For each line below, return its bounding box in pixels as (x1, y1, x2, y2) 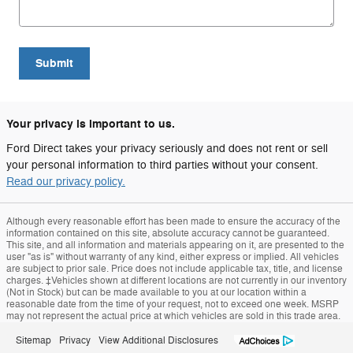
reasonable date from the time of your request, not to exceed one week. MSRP (6, 298, 339, 311)
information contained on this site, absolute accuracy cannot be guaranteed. (6, 227, 329, 240)
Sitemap (16, 335, 51, 347)
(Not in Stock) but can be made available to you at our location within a (6, 286, 307, 299)
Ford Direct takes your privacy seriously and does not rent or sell (6, 142, 328, 156)
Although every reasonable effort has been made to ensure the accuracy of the (6, 215, 340, 229)
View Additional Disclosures (98, 335, 218, 347)
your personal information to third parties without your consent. (6, 158, 318, 173)
